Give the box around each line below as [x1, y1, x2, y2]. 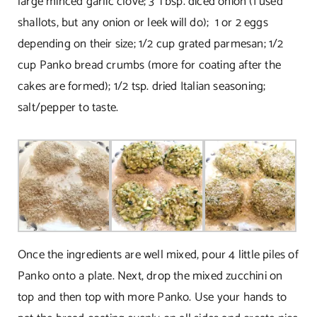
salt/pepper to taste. [17, 98, 119, 118]
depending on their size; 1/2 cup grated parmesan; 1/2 [17, 34, 284, 54]
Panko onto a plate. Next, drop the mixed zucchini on [17, 266, 283, 287]
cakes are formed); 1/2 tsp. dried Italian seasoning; [17, 76, 266, 97]
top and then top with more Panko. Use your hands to [17, 287, 287, 308]
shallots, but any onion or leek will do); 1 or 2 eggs [17, 13, 268, 33]
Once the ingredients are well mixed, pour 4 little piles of [17, 245, 299, 265]
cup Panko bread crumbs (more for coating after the [17, 55, 281, 76]
